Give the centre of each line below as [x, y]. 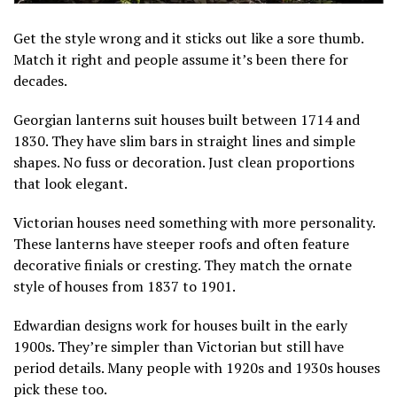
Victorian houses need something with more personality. [194, 222]
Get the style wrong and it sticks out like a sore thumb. [188, 38]
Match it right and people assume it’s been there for [181, 59]
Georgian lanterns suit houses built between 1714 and [187, 119]
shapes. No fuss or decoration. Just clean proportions [184, 162]
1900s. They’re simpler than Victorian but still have [179, 346]
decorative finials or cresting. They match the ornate [183, 265]
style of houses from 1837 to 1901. [125, 286]
